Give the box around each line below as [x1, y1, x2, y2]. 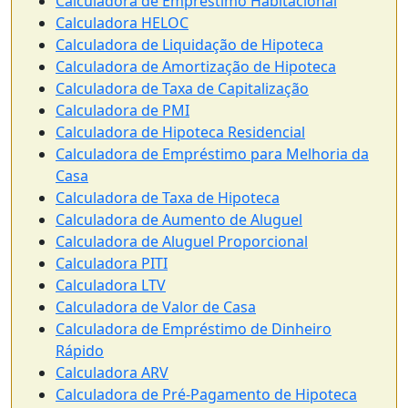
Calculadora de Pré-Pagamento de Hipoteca [56, 383, 357, 404]
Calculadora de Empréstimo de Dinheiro [56, 318, 331, 339]
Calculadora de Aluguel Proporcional [56, 230, 308, 251]
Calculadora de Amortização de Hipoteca [56, 56, 336, 76]
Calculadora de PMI [56, 99, 189, 120]
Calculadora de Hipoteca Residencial [56, 121, 305, 142]
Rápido [56, 340, 104, 361]
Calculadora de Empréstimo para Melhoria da [56, 143, 369, 164]
